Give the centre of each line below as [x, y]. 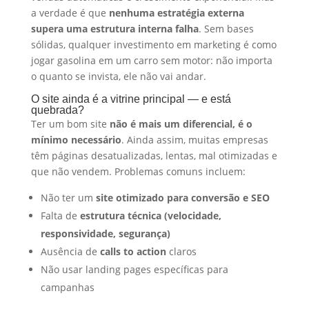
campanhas [67, 287]
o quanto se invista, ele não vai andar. [118, 76]
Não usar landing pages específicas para [134, 269]
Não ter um [68, 197]
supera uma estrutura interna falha [114, 28]
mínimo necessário [76, 139]
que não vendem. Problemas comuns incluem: [138, 171]
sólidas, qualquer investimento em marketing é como [153, 44]
